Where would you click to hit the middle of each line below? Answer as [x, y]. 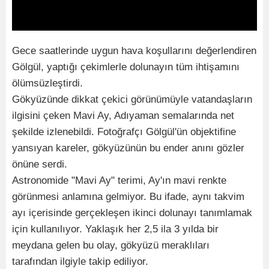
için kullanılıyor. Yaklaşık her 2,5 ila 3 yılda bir [115, 229]
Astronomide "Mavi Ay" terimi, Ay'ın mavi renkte [119, 180]
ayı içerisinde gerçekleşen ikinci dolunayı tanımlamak [132, 213]
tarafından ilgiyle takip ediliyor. [80, 261]
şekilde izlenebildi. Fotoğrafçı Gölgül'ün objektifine [124, 131]
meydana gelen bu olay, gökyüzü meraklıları [111, 245]
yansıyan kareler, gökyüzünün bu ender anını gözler [128, 148]
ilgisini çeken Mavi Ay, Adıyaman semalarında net [123, 115]
